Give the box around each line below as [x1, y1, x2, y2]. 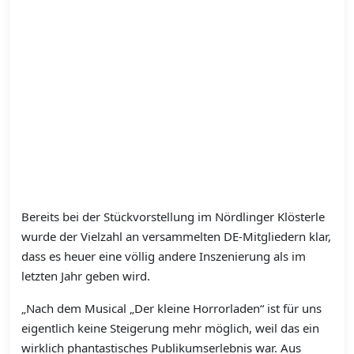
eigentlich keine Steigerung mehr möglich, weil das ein [21, 320, 319, 337]
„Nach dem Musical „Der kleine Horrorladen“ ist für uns [21, 300, 322, 317]
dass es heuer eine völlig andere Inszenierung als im [21, 248, 306, 265]
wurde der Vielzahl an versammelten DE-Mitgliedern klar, [21, 228, 331, 245]
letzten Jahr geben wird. [21, 268, 150, 284]
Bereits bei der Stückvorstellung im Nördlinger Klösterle [21, 209, 325, 225]
